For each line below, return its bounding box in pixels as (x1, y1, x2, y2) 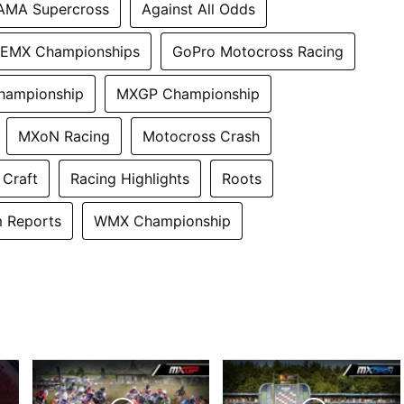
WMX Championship (94, 211, 231, 230)
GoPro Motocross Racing (172, 41, 344, 60)
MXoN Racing (18, 126, 110, 145)
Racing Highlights (70, 169, 189, 188)
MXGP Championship (116, 84, 260, 103)
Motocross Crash (142, 126, 260, 145)
